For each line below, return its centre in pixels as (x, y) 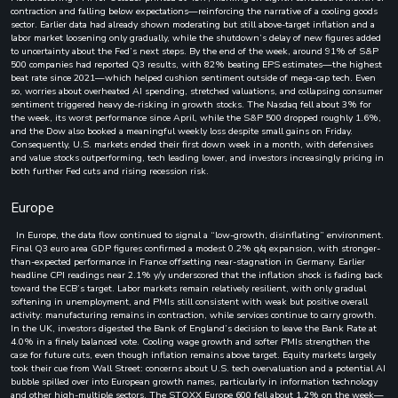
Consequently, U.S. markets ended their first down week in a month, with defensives (192, 144)
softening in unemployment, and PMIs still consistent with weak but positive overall (189, 301)
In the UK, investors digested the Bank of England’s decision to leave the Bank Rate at (194, 328)
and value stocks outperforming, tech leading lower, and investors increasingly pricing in (197, 157)
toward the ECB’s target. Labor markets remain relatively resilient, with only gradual (188, 288)
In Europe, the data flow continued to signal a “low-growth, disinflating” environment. (197, 235)
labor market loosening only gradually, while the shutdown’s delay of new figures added (196, 37)
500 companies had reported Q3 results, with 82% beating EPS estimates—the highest (196, 64)
